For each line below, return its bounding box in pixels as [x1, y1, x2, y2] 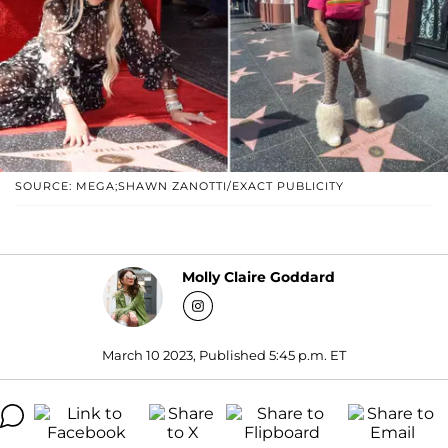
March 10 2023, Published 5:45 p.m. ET [102, 346, 346, 363]
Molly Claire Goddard [182, 268, 335, 287]
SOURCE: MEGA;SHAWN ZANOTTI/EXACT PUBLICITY [15, 178, 344, 193]
